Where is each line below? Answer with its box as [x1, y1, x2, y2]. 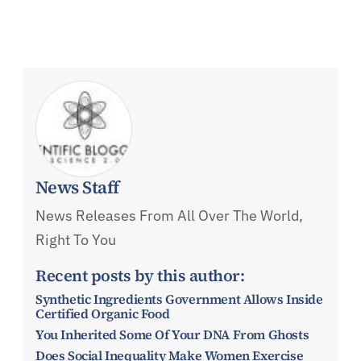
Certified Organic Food [35, 304, 170, 322]
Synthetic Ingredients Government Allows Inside [35, 289, 323, 308]
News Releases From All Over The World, [35, 205, 303, 225]
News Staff [35, 174, 119, 199]
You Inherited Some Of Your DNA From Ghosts [35, 325, 309, 343]
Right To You [35, 230, 116, 249]
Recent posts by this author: [35, 263, 244, 287]
